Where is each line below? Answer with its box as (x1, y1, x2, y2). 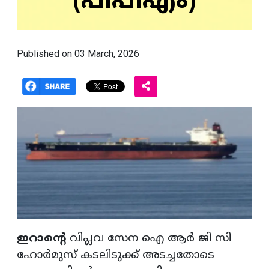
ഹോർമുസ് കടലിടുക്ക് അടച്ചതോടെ (17, 249, 214, 263)
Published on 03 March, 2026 (17, 48, 139, 60)
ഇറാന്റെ (17, 232, 66, 246)
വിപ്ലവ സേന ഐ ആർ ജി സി (66, 232, 231, 246)
